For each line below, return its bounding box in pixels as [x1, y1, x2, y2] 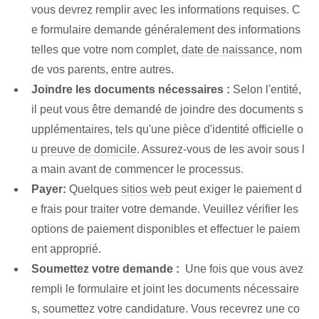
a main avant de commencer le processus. [31, 163, 244, 176]
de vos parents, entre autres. [31, 63, 174, 76]
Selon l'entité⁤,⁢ [230, 83, 301, 96]
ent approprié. [31, 243, 101, 256]
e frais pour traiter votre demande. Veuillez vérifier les [31, 203, 298, 216]
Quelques [66, 183, 121, 196]
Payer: [31, 183, 66, 196]
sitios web [121, 183, 172, 196]
